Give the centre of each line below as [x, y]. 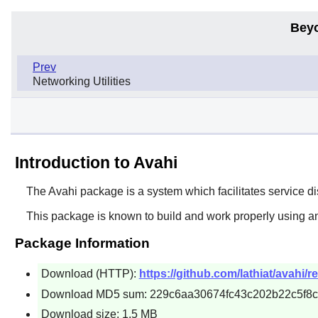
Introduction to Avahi [96, 162]
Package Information [82, 243]
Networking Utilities [82, 81]
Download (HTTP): [90, 273]
